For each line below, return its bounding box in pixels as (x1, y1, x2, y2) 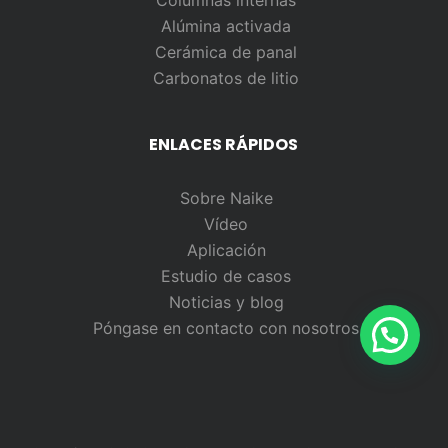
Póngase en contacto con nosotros (93, 318, 360, 338)
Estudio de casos (161, 266, 292, 286)
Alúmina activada (161, 16, 292, 36)
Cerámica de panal (155, 42, 298, 62)
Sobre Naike (179, 188, 273, 208)
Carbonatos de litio (153, 68, 300, 88)
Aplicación (186, 240, 266, 260)
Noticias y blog (168, 292, 284, 312)
